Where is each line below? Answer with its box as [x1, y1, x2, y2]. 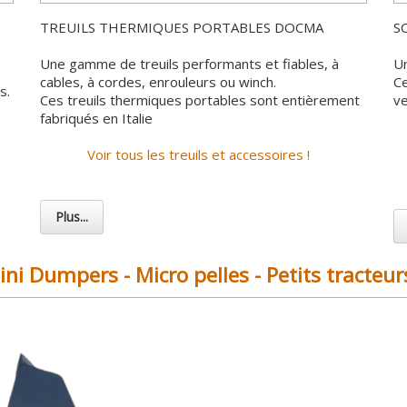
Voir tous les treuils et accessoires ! [87, 145, 311, 164]
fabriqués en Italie [40, 109, 154, 128]
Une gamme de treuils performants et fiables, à [40, 55, 340, 74]
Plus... [55, 208, 89, 226]
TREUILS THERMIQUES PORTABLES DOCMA [40, 18, 324, 37]
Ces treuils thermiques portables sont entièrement [40, 91, 361, 110]
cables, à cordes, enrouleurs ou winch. [40, 73, 277, 92]
